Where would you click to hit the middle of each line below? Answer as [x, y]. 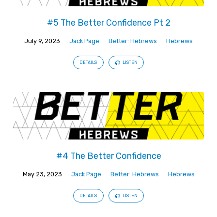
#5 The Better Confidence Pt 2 [108, 22]
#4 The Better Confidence [108, 155]
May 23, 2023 [42, 174]
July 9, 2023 [42, 41]
